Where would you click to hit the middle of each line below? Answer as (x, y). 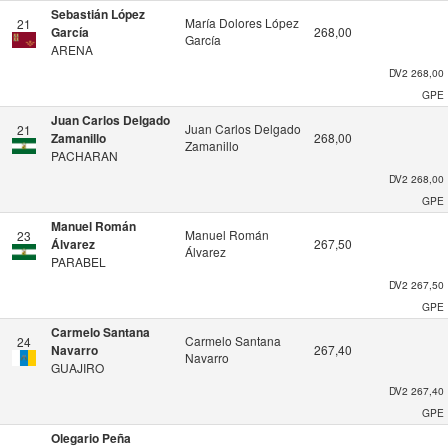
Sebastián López (98, 14)
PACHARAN (84, 155)
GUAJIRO (77, 367)
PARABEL (78, 261)
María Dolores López (242, 22)
